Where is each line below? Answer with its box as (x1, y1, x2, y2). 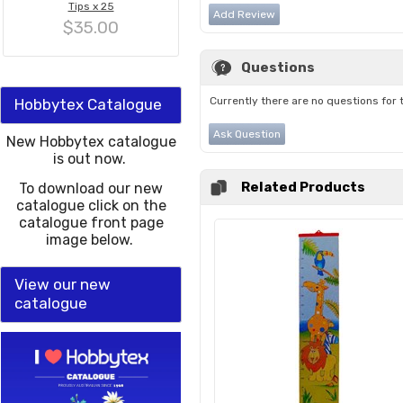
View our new (14, 275, 111, 293)
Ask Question (213, 128, 281, 140)
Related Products (241, 179, 365, 195)
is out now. (52, 150, 130, 167)
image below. (45, 231, 137, 248)
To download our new (19, 180, 163, 197)
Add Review (213, 8, 275, 21)
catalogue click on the (15, 197, 166, 214)
